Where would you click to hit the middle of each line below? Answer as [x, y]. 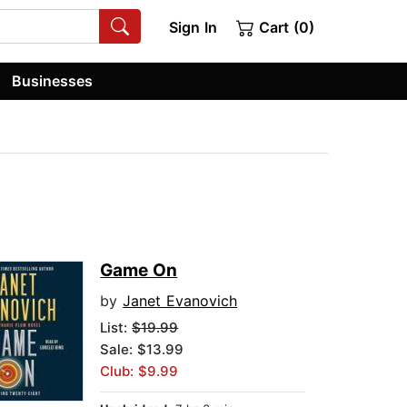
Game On [139, 271]
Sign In [193, 27]
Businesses [53, 80]
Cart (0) [284, 27]
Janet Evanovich [180, 301]
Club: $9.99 [139, 372]
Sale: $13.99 [142, 350]
